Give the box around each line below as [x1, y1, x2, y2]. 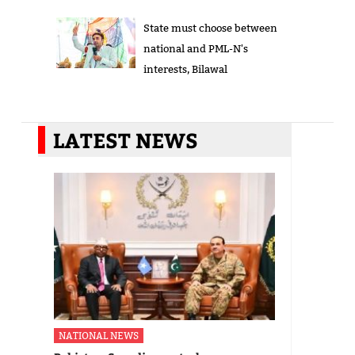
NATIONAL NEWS [59, 330, 139, 342]
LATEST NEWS [53, 126, 198, 155]
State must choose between [143, 21, 277, 35]
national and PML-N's [143, 42, 248, 55]
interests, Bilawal [143, 63, 227, 76]
